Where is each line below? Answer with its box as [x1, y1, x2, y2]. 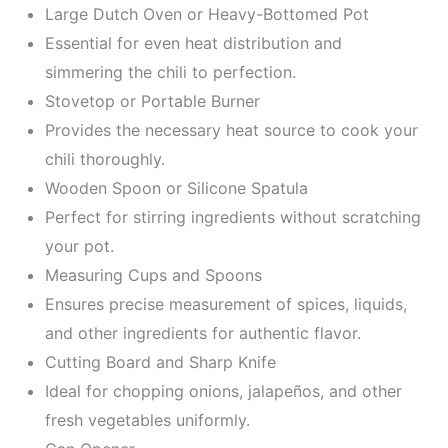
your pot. [44, 236, 114, 256]
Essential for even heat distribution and [44, 33, 342, 53]
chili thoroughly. [44, 149, 165, 169]
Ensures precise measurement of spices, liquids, [44, 294, 407, 314]
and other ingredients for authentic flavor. [44, 323, 361, 343]
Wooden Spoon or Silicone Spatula [44, 178, 308, 198]
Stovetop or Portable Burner [44, 91, 260, 111]
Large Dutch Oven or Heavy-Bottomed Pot [44, 4, 369, 24]
